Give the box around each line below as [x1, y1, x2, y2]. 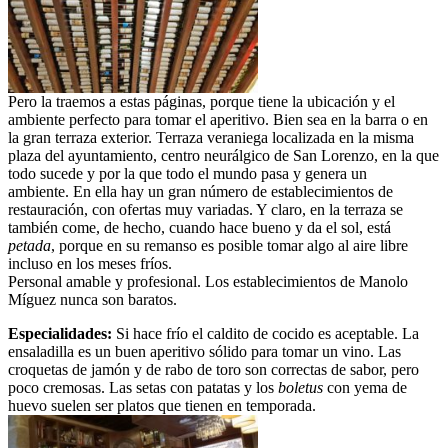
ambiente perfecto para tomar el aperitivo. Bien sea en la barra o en [8, 110, 428, 128]
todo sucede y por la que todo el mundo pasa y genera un [8, 164, 367, 182]
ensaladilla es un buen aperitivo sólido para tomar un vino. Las [8, 342, 401, 360]
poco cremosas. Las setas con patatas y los [8, 378, 278, 396]
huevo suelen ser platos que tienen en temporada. [8, 396, 316, 414]
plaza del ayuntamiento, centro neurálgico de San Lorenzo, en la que [8, 146, 439, 164]
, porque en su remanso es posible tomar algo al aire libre [51, 236, 408, 254]
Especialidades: [8, 324, 112, 342]
